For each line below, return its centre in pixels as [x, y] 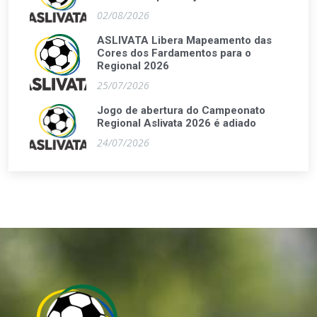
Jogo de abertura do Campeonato [181, 110]
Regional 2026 [133, 66]
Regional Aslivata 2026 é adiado [177, 123]
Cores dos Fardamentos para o [174, 53]
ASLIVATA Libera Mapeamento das [184, 40]
